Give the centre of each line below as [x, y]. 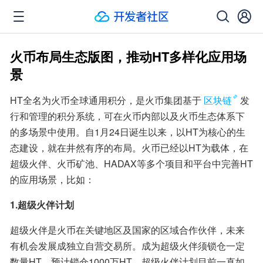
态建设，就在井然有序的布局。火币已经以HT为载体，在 [129, 148]
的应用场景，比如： [52, 179]
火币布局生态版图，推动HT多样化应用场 [128, 56]
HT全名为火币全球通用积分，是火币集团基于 [106, 100]
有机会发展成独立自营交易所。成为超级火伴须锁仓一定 [127, 246]
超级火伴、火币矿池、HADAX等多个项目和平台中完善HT [131, 163]
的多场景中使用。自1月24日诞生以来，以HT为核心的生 [128, 132]
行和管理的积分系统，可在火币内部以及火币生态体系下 [127, 116]
